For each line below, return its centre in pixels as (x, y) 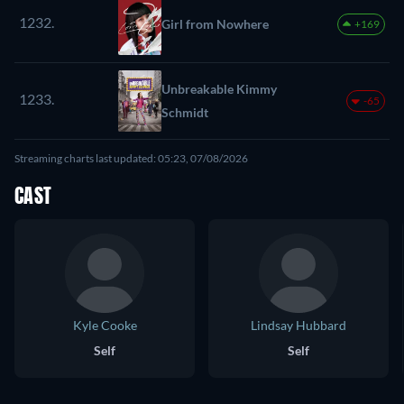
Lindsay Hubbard (298, 326)
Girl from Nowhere (215, 24)
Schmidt (185, 113)
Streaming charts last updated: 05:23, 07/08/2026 (131, 159)
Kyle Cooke (105, 326)
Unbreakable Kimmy (219, 89)
